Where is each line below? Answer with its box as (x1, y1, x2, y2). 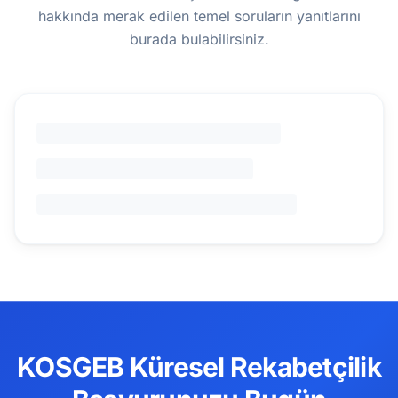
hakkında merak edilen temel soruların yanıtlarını (37, 7, 361, 25)
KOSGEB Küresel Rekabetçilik (17, 351, 381, 383)
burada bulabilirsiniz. (129, 30, 269, 48)
